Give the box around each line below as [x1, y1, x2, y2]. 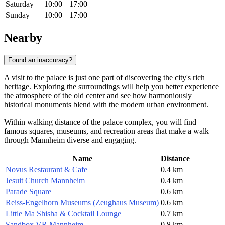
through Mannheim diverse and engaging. [4, 135, 136, 144]
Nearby [4, 31, 42, 44]
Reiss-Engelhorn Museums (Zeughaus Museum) [6, 198, 159, 207]
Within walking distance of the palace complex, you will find [4, 117, 196, 126]
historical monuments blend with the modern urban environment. [4, 100, 208, 109]
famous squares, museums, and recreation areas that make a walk [4, 126, 209, 135]
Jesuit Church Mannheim [6, 176, 85, 185]
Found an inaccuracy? [8, 56, 72, 64]
